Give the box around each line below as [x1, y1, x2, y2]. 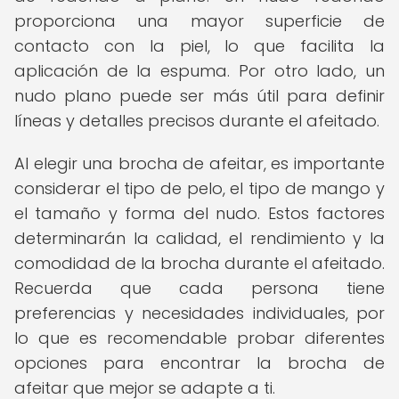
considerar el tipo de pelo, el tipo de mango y [14, 177, 385, 199]
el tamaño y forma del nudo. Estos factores [14, 202, 385, 224]
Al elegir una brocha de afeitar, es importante [14, 152, 385, 175]
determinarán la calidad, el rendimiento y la [14, 227, 385, 249]
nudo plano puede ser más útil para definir [14, 85, 385, 107]
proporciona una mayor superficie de [14, 10, 385, 32]
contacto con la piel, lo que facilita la [14, 35, 385, 57]
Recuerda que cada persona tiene [14, 277, 385, 299]
